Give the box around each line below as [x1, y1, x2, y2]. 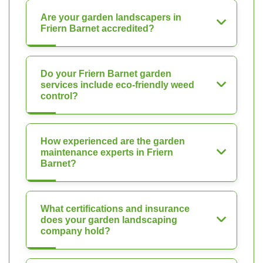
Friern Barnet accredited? [41, 23, 154, 34]
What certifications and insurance [41, 204, 190, 214]
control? [41, 91, 78, 102]
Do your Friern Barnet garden [41, 69, 171, 79]
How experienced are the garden [41, 136, 185, 147]
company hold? [41, 226, 110, 237]
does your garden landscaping [41, 215, 177, 225]
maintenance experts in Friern [41, 147, 173, 158]
